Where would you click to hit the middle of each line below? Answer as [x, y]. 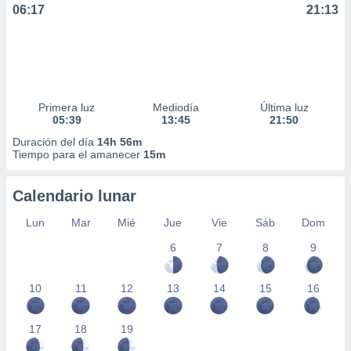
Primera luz [67, 107]
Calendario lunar [74, 196]
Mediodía [175, 107]
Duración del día [55, 142]
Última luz [284, 107]
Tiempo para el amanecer [78, 154]
